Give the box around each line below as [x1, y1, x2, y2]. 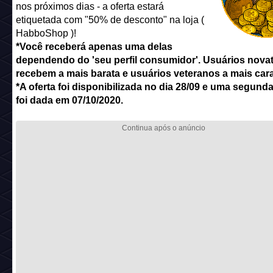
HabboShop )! [15, 28, 76, 38]
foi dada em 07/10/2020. [15, 95, 123, 105]
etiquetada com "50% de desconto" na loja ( [15, 15, 204, 25]
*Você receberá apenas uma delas [15, 41, 172, 52]
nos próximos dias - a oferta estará [15, 1, 164, 12]
